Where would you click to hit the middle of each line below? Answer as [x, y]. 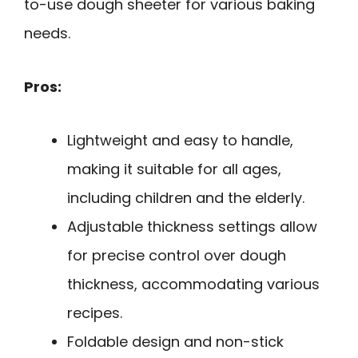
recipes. [95, 312]
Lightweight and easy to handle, [180, 140]
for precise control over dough [177, 255]
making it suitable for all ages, [174, 169]
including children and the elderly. [186, 197]
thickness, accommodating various [193, 284]
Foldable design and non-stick [175, 341]
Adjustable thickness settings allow [192, 226]
